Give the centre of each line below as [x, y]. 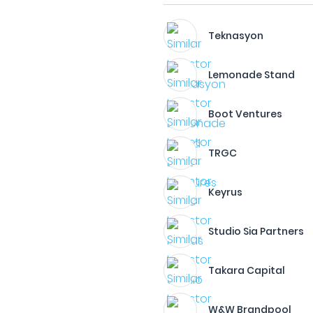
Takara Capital [247, 270]
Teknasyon [236, 36]
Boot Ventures [246, 114]
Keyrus [226, 192]
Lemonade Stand [252, 75]
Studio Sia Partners [256, 231]
